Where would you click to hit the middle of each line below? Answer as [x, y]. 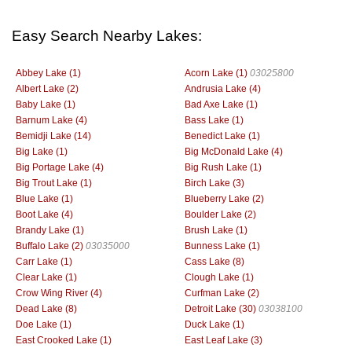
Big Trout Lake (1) [54, 183]
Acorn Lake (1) [216, 73]
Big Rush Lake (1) [223, 167]
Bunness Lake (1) [222, 246]
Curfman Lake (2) [222, 293]
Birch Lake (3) [214, 183]
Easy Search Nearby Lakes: [107, 36]
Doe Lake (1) [44, 324]
